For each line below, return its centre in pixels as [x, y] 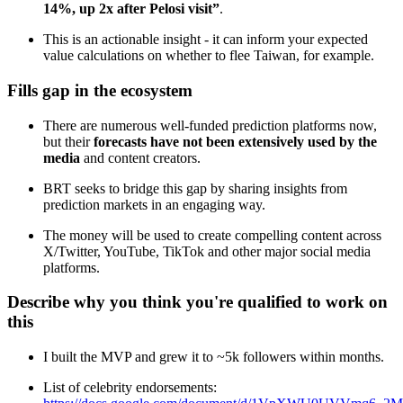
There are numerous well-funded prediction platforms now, [210, 125]
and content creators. [140, 157]
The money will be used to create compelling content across [212, 235]
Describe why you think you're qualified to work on [197, 302]
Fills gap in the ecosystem [100, 90]
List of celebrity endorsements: [130, 387]
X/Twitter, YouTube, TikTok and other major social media [207, 251]
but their [68, 141]
